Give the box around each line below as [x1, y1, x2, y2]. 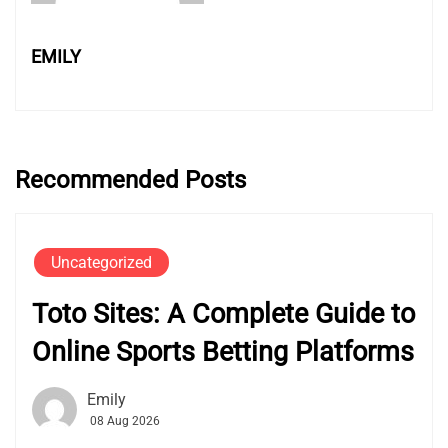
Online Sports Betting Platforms [32, 336, 414, 369]
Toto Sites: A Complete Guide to [32, 298, 415, 331]
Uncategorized [51, 253, 152, 273]
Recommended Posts [15, 166, 246, 195]
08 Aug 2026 [90, 414, 160, 429]
